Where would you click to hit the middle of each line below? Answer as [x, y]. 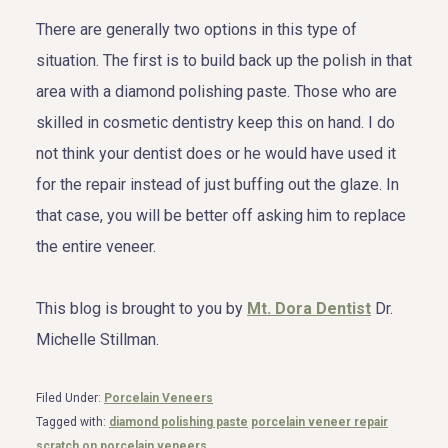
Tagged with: [72, 421]
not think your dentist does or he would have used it [216, 153]
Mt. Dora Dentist [309, 308]
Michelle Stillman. [97, 339]
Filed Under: [70, 397]
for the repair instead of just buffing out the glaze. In [217, 184]
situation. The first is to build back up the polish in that [224, 60]
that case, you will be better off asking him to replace [221, 215]
